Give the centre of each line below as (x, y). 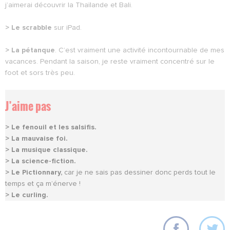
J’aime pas (28, 106)
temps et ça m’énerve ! (43, 184)
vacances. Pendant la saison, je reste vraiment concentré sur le (110, 61)
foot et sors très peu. (40, 73)
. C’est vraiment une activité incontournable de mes (140, 50)
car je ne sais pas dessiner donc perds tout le (140, 172)
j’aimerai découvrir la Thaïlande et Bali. (69, 5)
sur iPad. (68, 27)
